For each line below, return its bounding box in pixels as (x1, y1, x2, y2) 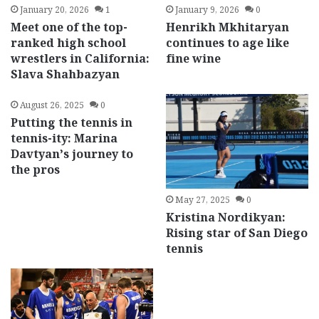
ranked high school (11, 35, 127, 51)
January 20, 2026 (20, 4, 90, 16)
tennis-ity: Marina (11, 130, 118, 147)
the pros (11, 162, 61, 178)
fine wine (165, 51, 221, 67)
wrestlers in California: (11, 51, 150, 67)
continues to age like (165, 35, 289, 51)
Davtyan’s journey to (11, 146, 134, 162)
